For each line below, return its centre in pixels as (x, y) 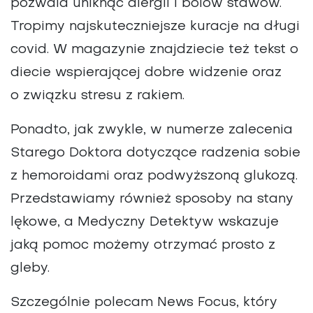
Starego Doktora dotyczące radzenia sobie (155, 153)
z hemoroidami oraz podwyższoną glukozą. (154, 176)
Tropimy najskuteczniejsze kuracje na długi (155, 27)
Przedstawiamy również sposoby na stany (152, 199)
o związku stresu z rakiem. (97, 96)
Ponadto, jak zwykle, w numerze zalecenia (152, 130)
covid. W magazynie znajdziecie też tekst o (154, 50)
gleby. (30, 268)
